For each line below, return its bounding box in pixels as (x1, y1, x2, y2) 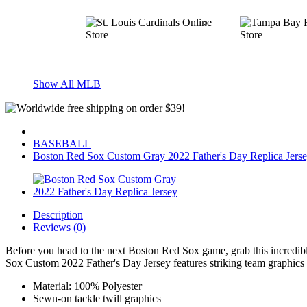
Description (33, 209, 83, 221)
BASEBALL (33, 138, 91, 149)
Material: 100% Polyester (33, 280, 142, 292)
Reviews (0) (33, 221, 86, 233)
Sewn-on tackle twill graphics (33, 293, 161, 304)
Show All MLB (33, 78, 101, 90)
